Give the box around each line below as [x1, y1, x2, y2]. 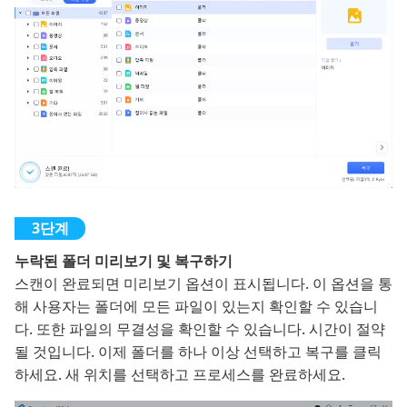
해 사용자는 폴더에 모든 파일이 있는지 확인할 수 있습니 [15, 295, 378, 316]
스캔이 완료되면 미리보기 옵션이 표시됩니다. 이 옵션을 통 [15, 273, 392, 293]
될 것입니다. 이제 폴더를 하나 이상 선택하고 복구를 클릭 [15, 341, 382, 362]
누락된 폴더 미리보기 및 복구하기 [15, 250, 233, 271]
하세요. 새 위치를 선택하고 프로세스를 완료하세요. [15, 363, 345, 384]
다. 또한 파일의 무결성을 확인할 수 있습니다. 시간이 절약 [15, 318, 385, 339]
